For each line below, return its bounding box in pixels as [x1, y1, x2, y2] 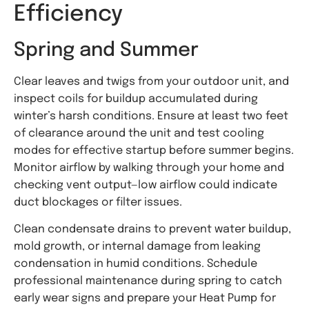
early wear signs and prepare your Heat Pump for [14, 292, 276, 305]
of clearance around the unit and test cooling [14, 128, 264, 140]
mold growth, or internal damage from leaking [14, 241, 261, 253]
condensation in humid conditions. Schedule [14, 258, 257, 270]
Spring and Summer [14, 41, 199, 61]
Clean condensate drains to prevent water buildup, [14, 223, 291, 236]
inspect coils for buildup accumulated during [14, 93, 258, 106]
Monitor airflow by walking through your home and [14, 162, 284, 175]
